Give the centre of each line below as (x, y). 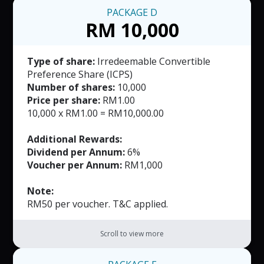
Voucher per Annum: (75, 165)
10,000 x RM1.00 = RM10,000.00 (96, 113)
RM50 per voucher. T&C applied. (98, 204)
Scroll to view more (132, 234)
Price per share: (64, 100)
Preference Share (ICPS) (80, 75)
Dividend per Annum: (76, 152)
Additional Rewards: (75, 139)
